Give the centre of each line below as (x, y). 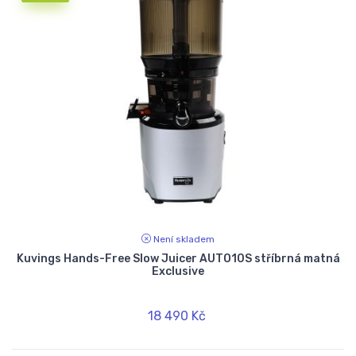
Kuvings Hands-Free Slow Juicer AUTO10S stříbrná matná (178, 258)
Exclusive (178, 271)
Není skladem (184, 239)
